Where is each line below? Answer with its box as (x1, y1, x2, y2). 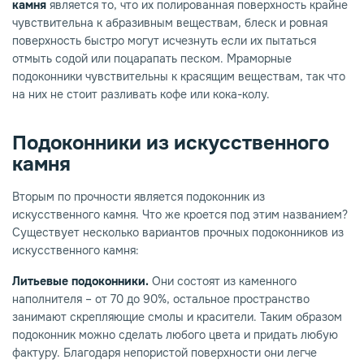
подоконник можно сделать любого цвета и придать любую (12, 327, 338, 343)
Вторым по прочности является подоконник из (12, 189, 265, 205)
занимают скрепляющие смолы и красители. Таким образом (12, 310, 342, 325)
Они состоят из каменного (149, 274, 297, 289)
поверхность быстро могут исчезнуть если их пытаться (12, 33, 316, 49)
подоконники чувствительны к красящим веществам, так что (12, 69, 345, 84)
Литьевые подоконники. (12, 274, 149, 289)
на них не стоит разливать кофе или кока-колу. (12, 87, 270, 102)
